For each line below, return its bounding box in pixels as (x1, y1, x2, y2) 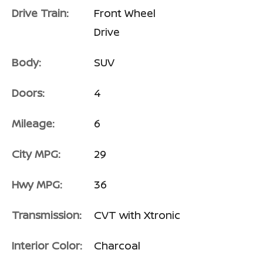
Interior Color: (12, 238, 82, 252)
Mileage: (12, 116, 55, 130)
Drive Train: (12, 5, 69, 20)
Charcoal (94, 238, 140, 252)
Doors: (12, 85, 45, 100)
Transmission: (12, 207, 82, 222)
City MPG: (12, 146, 60, 161)
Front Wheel (94, 5, 156, 20)
